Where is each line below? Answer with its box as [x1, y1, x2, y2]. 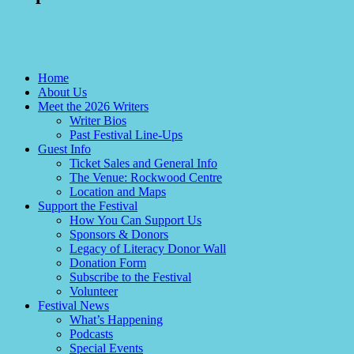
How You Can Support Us [70, 213, 201, 228]
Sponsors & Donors [70, 228, 168, 242]
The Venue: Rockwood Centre [70, 171, 222, 185]
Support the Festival [38, 199, 137, 213]
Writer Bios [70, 114, 126, 128]
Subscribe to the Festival [70, 270, 191, 284]
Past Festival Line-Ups [70, 128, 183, 142]
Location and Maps [70, 185, 166, 199]
